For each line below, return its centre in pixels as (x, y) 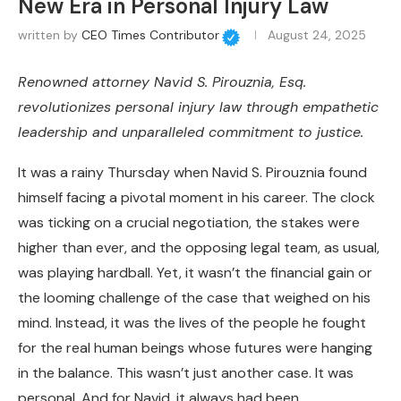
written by (50, 35)
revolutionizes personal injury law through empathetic (198, 107)
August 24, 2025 (316, 35)
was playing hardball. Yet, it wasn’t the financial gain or (195, 273)
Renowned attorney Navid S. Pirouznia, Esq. (162, 82)
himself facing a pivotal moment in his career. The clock (196, 198)
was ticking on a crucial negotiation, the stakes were (189, 223)
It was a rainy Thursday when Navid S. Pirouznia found (192, 173)
